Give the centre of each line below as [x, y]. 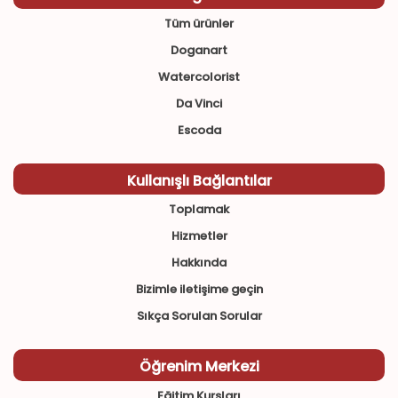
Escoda [199, 130]
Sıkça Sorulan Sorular [199, 316]
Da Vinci [199, 103]
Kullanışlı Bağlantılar [199, 181]
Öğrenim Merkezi [199, 367]
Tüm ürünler [199, 24]
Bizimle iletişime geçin [199, 290]
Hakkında [199, 263]
